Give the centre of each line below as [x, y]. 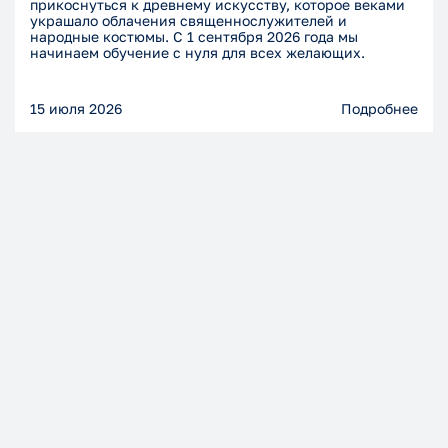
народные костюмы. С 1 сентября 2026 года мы [194, 37]
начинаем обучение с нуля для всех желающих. [197, 53]
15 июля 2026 [76, 109]
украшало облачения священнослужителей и [188, 21]
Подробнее [379, 109]
